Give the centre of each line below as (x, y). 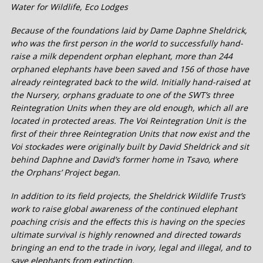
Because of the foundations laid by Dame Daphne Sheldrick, (129, 31)
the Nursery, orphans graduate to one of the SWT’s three (122, 95)
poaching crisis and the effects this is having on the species (128, 222)
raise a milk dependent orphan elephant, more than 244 (122, 56)
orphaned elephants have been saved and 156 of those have (130, 69)
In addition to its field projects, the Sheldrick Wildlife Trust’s (128, 196)
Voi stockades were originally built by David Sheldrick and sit (130, 147)
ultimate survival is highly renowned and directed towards (126, 235)
